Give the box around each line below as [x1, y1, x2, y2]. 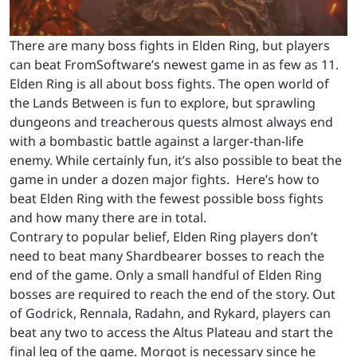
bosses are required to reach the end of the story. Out [10, 284, 335, 303]
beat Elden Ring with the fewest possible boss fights [10, 189, 324, 207]
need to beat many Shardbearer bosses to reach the [10, 246, 324, 265]
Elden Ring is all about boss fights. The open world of [10, 74, 329, 92]
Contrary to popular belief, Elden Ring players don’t [10, 227, 318, 245]
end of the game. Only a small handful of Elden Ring [10, 265, 322, 284]
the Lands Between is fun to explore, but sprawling [10, 93, 316, 112]
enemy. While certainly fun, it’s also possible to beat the [10, 151, 342, 169]
